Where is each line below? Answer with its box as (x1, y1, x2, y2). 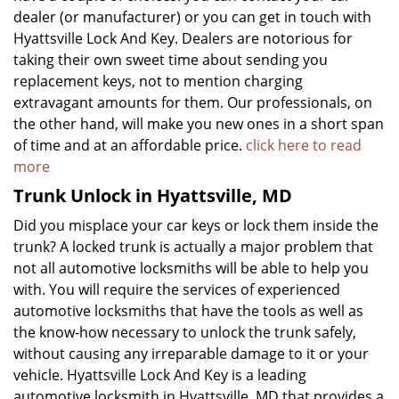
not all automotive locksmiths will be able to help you (13, 258, 369, 278)
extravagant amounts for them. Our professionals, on (13, 93, 372, 112)
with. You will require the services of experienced (13, 280, 340, 299)
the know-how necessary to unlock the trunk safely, (13, 322, 356, 342)
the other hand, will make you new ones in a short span (13, 114, 384, 134)
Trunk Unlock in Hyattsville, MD (13, 183, 292, 208)
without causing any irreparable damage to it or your (13, 344, 369, 363)
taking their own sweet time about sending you (13, 50, 328, 69)
